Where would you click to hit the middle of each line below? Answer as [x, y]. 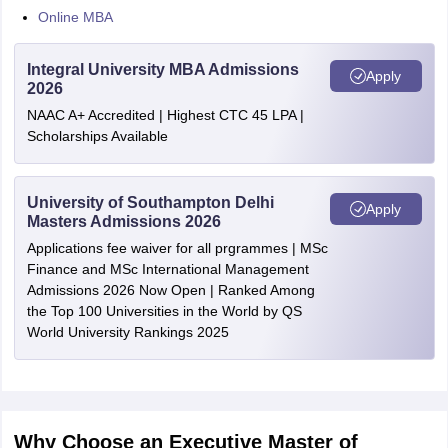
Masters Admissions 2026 [123, 221]
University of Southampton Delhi [150, 202]
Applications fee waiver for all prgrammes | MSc [177, 248]
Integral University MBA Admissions [162, 69]
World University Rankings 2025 [127, 332]
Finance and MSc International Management [167, 269]
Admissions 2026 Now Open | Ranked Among [170, 290]
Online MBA [75, 17]
